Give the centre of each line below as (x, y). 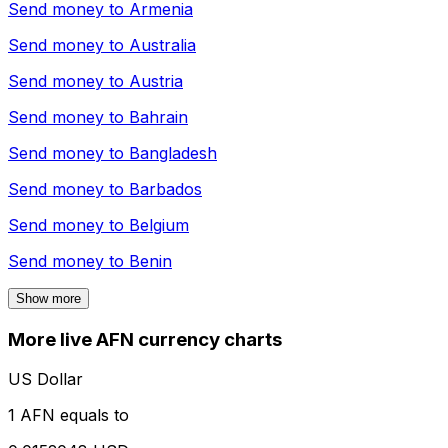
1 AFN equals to (68, 415)
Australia (162, 44)
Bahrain (158, 116)
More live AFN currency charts (145, 339)
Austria (156, 80)
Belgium (159, 224)
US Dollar (45, 379)
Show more (48, 298)
